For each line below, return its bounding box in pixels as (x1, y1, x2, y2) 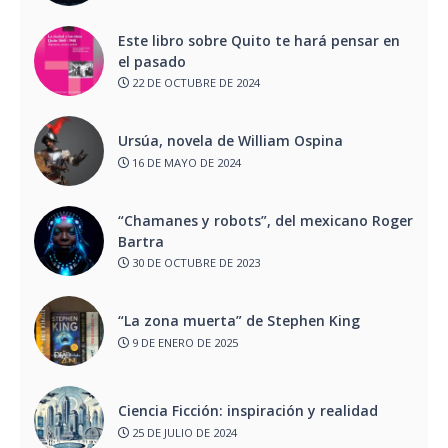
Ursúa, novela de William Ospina (118, 131, 347, 151)
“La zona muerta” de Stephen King (118, 311, 360, 331)
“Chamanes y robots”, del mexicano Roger (118, 210, 413, 230)
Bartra (118, 231, 172, 251)
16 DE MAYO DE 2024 (129, 154, 241, 170)
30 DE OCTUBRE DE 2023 (129, 255, 260, 271)
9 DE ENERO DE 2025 (129, 334, 238, 350)
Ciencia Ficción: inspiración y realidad (118, 401, 378, 421)
